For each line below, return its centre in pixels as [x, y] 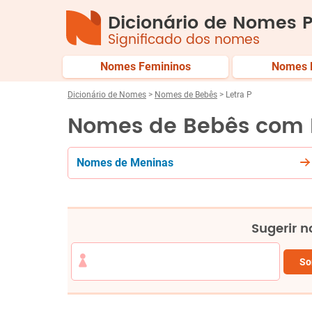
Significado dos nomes [184, 40]
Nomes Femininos [146, 67]
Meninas [152, 163]
